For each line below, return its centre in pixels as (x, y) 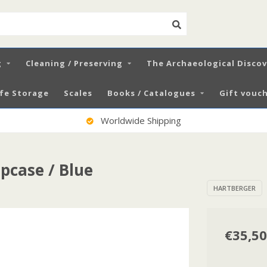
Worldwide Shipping (139, 120)
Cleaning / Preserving (74, 63)
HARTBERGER (234, 188)
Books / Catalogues (151, 93)
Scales (78, 93)
